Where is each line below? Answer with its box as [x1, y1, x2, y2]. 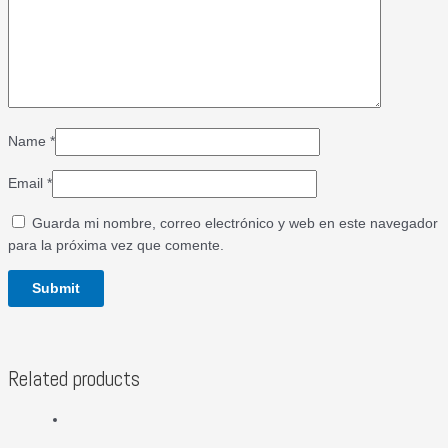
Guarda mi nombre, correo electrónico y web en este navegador [32, 215, 438, 231]
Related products [8, 365, 140, 392]
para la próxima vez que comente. [8, 237, 224, 253]
